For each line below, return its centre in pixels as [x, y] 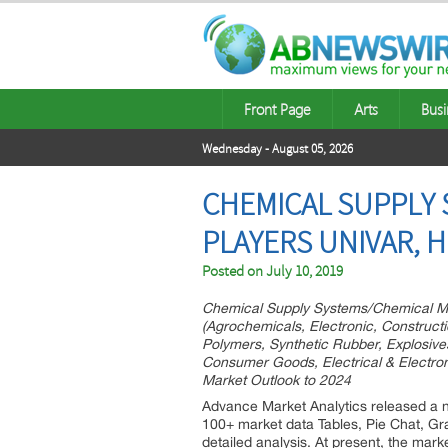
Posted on [234, 271]
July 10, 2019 [304, 271]
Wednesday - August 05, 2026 [277, 149]
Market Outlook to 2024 [276, 380]
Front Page [277, 109]
